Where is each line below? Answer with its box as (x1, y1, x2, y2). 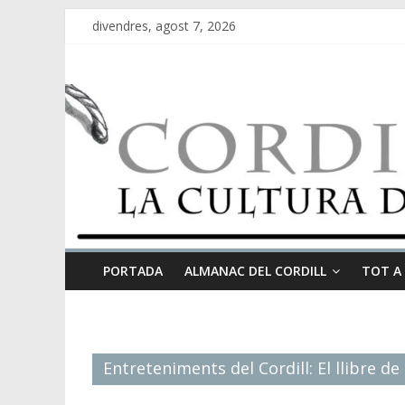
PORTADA (103, 261, 163, 279)
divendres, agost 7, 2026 (92, 17, 236, 34)
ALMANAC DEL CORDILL (184, 261, 326, 279)
